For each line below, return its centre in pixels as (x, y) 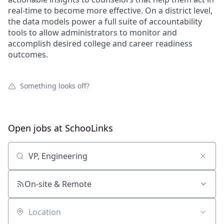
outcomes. (28, 54)
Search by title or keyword (57, 161)
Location (24, 217)
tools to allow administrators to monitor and (92, 32)
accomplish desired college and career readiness (100, 43)
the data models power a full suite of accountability (105, 21)
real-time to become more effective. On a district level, (110, 10)
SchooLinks (89, 128)
